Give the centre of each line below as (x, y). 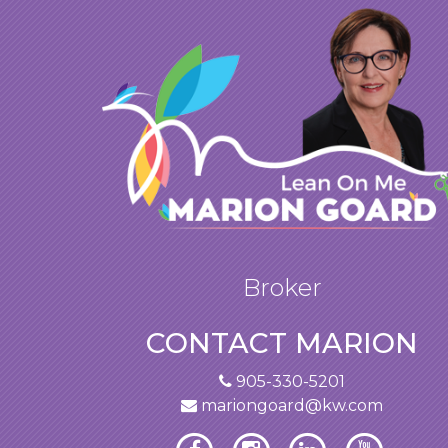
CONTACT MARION (282, 343)
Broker (282, 288)
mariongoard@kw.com (290, 406)
